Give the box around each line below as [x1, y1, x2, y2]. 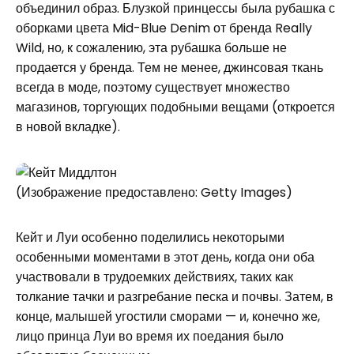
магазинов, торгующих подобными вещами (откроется [16, 98, 335, 117]
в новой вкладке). [16, 118, 120, 137]
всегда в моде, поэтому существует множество [16, 78, 290, 97]
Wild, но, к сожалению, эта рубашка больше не [16, 39, 287, 58]
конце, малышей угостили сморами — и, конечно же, [16, 307, 320, 326]
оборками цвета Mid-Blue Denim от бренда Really [16, 19, 312, 38]
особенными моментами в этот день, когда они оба [16, 248, 314, 267]
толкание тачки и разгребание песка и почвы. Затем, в [16, 288, 333, 307]
